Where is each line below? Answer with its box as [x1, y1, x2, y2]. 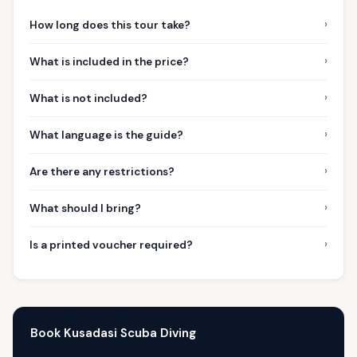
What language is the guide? [29, 127, 183, 142]
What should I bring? [29, 201, 141, 215]
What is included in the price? [29, 54, 189, 69]
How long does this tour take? [29, 18, 190, 32]
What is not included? [29, 91, 147, 105]
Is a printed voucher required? [29, 237, 193, 252]
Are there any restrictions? [29, 164, 175, 178]
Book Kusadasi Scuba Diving [29, 325, 196, 342]
